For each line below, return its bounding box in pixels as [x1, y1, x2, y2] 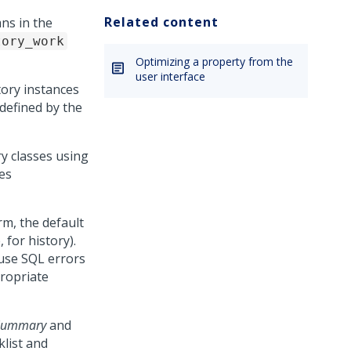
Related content [104, 13, 219, 31]
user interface [136, 69, 205, 84]
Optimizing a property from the [136, 54, 293, 69]
